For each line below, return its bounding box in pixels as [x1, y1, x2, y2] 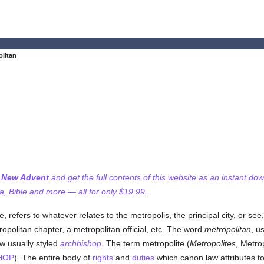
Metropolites [189, 239, 236, 248]
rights [92, 253, 113, 262]
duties [131, 253, 154, 262]
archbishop [60, 239, 101, 248]
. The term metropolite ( [101, 239, 190, 248]
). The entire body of [14, 253, 93, 262]
